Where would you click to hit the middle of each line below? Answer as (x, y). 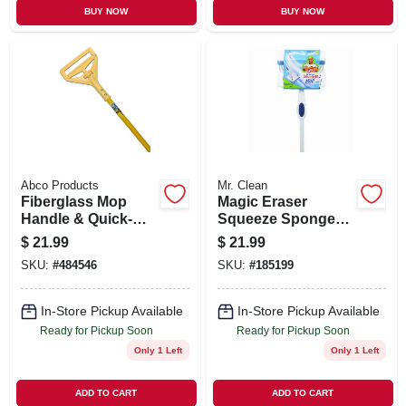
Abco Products (59, 185)
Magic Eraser (262, 201)
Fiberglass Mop (73, 201)
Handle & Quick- (76, 218)
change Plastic (71, 236)
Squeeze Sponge (276, 218)
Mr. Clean (242, 185)
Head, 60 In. (60, 253)
